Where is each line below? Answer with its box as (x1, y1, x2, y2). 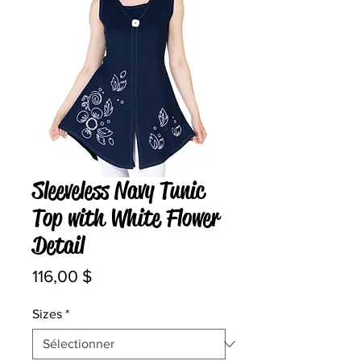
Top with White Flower (32, 203, 219, 234)
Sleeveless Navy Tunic (32, 176, 205, 206)
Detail (32, 230, 85, 261)
